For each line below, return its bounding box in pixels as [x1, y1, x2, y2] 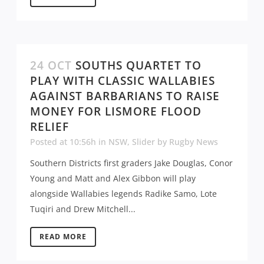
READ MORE [39, 231, 87, 242]
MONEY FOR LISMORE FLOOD [30, 103, 202, 119]
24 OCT [30, 57, 72, 73]
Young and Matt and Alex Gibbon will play [30, 172, 196, 184]
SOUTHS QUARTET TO [75, 57, 202, 73]
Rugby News [169, 136, 218, 147]
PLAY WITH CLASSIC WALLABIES [30, 72, 215, 88]
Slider [132, 136, 155, 147]
